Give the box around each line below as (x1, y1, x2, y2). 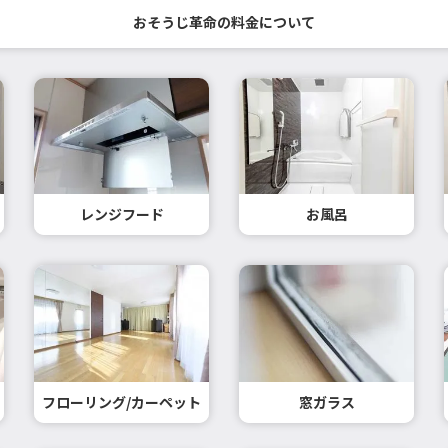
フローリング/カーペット (42, 392, 201, 413)
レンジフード (79, 204, 164, 225)
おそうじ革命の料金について (133, 11, 315, 32)
